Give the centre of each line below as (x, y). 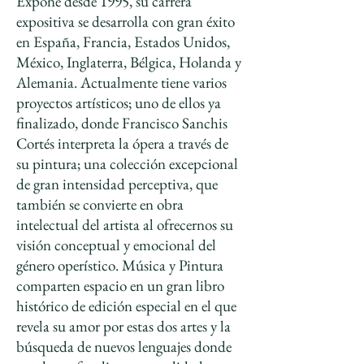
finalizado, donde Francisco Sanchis (122, 123)
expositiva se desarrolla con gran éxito (126, 22)
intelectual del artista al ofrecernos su (125, 225)
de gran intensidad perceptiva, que (117, 184)
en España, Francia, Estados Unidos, (123, 42)
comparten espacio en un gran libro (120, 286)
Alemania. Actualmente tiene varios (121, 82)
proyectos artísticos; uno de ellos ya (119, 103)
